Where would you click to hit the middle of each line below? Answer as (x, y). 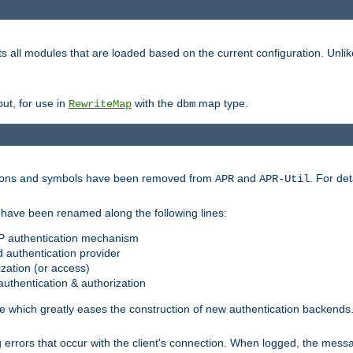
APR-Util (284, 178)
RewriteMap (100, 104)
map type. (222, 104)
